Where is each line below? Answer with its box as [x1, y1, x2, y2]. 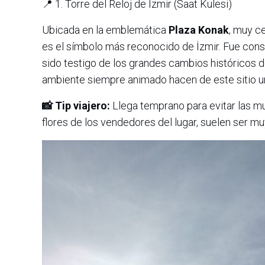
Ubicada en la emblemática [42, 23, 169, 36]
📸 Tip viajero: [42, 99, 110, 112]
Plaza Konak [169, 23, 229, 36]
